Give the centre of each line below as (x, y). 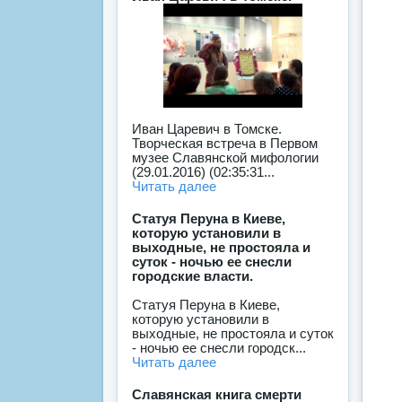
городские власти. (192, 276)
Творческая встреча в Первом (225, 144)
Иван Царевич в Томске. (207, 129)
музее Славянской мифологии (225, 158)
